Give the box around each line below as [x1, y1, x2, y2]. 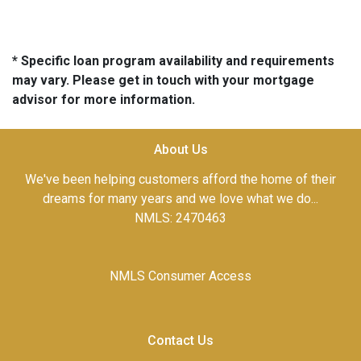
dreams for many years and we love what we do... [43, 191, 318, 206]
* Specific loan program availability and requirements [12, 53, 334, 68]
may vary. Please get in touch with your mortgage [12, 73, 314, 88]
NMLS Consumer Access [110, 268, 251, 284]
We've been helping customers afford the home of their [25, 172, 336, 187]
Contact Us [147, 333, 214, 348]
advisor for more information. [12, 92, 195, 107]
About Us [153, 142, 208, 157]
